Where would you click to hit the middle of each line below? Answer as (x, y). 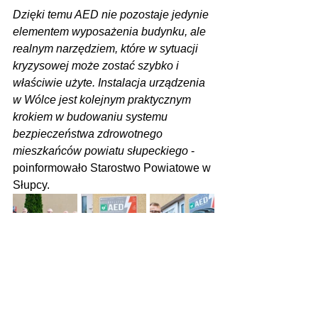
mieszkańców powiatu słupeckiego (100, 151)
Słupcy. (31, 185)
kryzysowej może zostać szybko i (97, 66)
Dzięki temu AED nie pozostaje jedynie (112, 15)
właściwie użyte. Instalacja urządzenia (110, 83)
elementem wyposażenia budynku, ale (111, 32)
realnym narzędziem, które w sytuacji (107, 49)
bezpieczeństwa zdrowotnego (89, 134)
